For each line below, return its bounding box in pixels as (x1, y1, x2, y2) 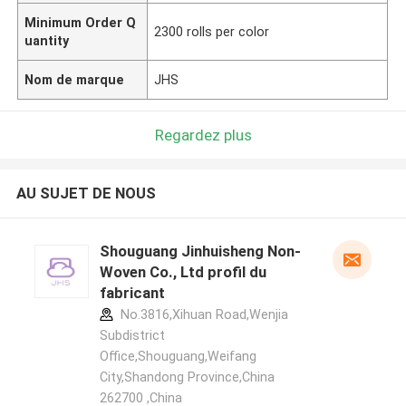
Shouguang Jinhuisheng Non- (99, 242, 301, 261)
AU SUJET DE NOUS (15, 184, 156, 203)
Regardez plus (154, 125, 252, 144)
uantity (24, 33, 70, 48)
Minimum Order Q (24, 14, 137, 30)
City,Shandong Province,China (99, 370, 275, 385)
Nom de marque (24, 72, 125, 87)
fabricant (99, 284, 165, 303)
